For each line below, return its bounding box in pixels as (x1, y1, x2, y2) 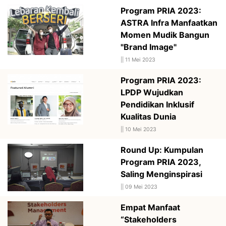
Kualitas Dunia (121, 111, 176, 122)
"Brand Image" (121, 41, 177, 52)
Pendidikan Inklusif (121, 99, 194, 109)
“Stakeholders (121, 214, 177, 224)
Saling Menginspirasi (121, 168, 202, 179)
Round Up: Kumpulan (121, 144, 203, 155)
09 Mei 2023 (125, 183, 157, 190)
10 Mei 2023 (125, 126, 156, 133)
